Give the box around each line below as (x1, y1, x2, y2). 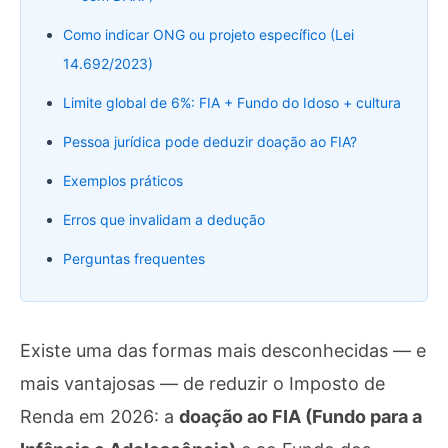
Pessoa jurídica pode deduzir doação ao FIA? (63, 133, 357, 151)
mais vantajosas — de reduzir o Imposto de (20, 373, 385, 395)
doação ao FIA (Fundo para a (179, 406, 422, 428)
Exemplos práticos (63, 172, 183, 190)
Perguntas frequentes (63, 250, 205, 268)
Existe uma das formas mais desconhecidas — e (20, 340, 426, 362)
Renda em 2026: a (20, 406, 179, 428)
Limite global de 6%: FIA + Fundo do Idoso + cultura (63, 94, 401, 112)
